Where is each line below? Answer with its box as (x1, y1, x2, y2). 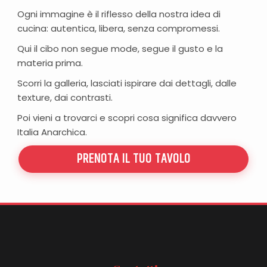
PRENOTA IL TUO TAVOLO (76, 148, 191, 169)
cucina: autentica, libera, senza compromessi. (17, 21, 220, 35)
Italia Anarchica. (17, 125, 87, 138)
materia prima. (17, 56, 83, 69)
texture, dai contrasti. (17, 91, 113, 104)
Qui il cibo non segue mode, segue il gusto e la (17, 42, 223, 55)
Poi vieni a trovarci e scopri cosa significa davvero (17, 111, 237, 124)
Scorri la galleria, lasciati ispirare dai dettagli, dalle (17, 76, 237, 89)
